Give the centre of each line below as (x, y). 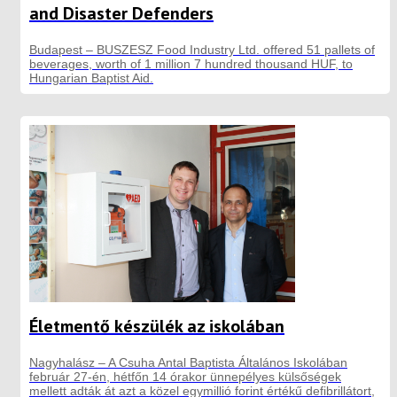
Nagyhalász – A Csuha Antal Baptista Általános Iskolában (188, 362)
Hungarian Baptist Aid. (91, 78)
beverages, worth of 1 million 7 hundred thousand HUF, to (191, 63)
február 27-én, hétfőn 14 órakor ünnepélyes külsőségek (185, 376)
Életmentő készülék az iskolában (157, 326)
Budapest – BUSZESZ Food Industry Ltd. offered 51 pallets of (202, 49)
